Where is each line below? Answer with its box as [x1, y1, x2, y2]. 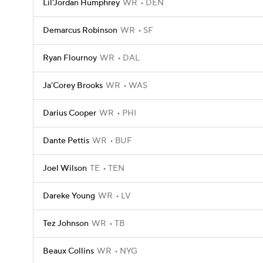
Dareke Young [43, 191, 95, 201]
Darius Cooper [43, 108, 96, 119]
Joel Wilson [43, 163, 87, 174]
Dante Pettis [43, 136, 89, 146]
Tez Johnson [43, 218, 89, 229]
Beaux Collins [43, 246, 94, 257]
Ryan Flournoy [43, 53, 97, 63]
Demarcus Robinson [43, 25, 117, 36]
